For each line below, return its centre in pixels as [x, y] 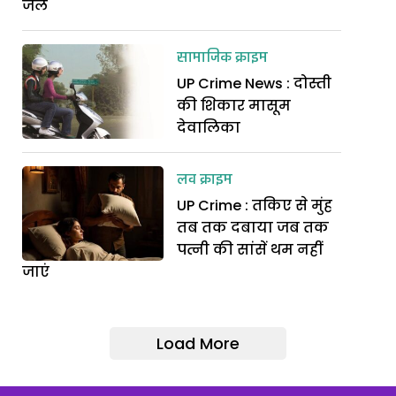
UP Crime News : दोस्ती [255, 84]
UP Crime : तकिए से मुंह [255, 206]
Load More [198, 344]
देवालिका [209, 128]
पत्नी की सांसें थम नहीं [250, 250]
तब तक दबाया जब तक [253, 228]
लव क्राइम [205, 181]
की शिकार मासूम [234, 106]
